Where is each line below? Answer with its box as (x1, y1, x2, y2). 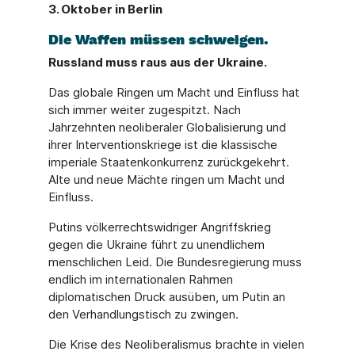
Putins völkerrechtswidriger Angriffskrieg (48, 219, 271, 235)
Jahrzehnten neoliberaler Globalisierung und (48, 119, 286, 135)
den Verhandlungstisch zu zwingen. (48, 306, 239, 322)
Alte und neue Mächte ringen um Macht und (48, 171, 284, 187)
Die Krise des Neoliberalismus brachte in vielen (48, 336, 304, 352)
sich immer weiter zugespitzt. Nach (48, 101, 241, 117)
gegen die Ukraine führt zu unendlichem (48, 236, 265, 252)
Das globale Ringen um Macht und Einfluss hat (48, 84, 300, 100)
